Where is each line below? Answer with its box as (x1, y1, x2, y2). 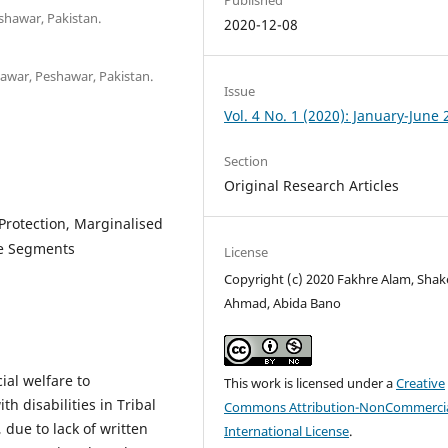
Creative (396, 374, 446, 393)
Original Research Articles (224, 175, 400, 195)
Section (224, 151, 269, 170)
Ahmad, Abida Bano (224, 294, 342, 312)
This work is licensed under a (224, 374, 397, 393)
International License (224, 422, 350, 441)
